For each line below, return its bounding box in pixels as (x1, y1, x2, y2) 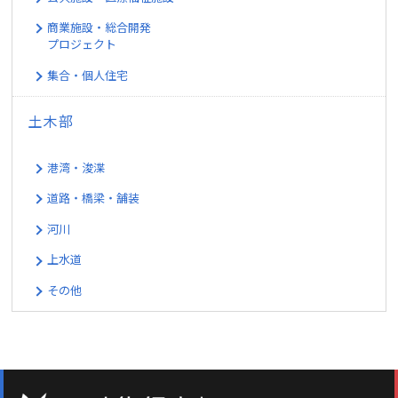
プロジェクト (47, 36, 117, 53)
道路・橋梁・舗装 (47, 189, 140, 207)
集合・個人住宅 (47, 66, 129, 84)
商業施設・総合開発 (47, 19, 152, 36)
